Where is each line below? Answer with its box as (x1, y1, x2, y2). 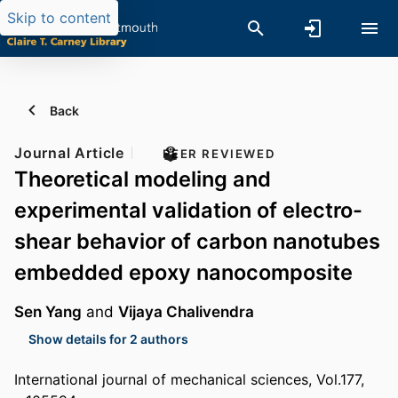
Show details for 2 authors (28, 330, 188, 346)
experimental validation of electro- (14, 197, 362, 223)
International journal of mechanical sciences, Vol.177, (14, 370, 364, 389)
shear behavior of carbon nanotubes (14, 228, 380, 254)
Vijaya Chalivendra (118, 302, 254, 322)
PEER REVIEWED (163, 147, 276, 161)
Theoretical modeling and (14, 166, 271, 192)
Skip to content (7, 9, 111, 27)
